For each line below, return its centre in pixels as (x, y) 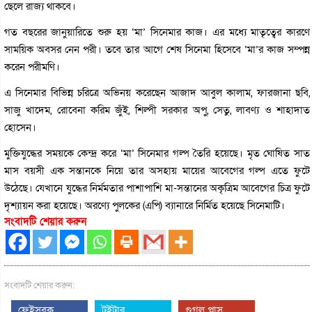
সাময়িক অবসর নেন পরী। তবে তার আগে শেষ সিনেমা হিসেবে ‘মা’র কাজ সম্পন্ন (157, 49)
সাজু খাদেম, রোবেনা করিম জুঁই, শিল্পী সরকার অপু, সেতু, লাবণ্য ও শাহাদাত (157, 110)
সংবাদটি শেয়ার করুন (45, 221)
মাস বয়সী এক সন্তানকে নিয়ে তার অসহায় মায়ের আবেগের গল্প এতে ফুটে (157, 170)
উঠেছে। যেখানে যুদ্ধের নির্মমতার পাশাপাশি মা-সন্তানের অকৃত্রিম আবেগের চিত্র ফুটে (157, 188)
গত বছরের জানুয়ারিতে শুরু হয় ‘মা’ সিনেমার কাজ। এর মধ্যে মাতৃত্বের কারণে (157, 32)
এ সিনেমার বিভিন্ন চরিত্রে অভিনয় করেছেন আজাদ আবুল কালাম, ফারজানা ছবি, (157, 92)
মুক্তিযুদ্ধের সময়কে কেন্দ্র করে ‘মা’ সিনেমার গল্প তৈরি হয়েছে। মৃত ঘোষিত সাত (157, 153)
